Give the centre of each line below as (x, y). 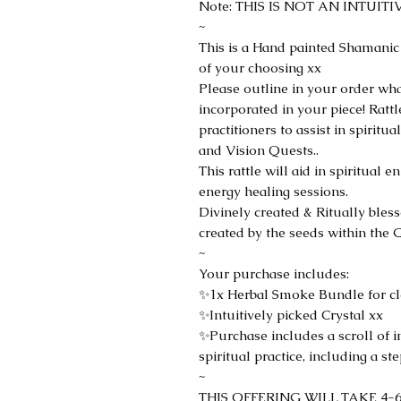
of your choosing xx (260, 68)
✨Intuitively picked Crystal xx (291, 315)
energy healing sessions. (273, 191)
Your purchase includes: (274, 273)
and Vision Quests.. (259, 150)
